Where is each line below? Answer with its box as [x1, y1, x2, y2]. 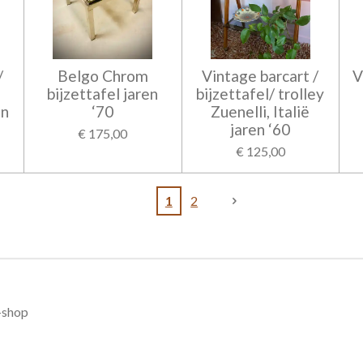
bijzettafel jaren [47, 83, 159, 103]
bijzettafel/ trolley [196, 83, 325, 103]
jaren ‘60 [230, 119, 291, 139]
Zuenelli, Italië [211, 101, 310, 121]
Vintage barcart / [202, 66, 319, 85]
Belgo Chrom [57, 66, 148, 85]
